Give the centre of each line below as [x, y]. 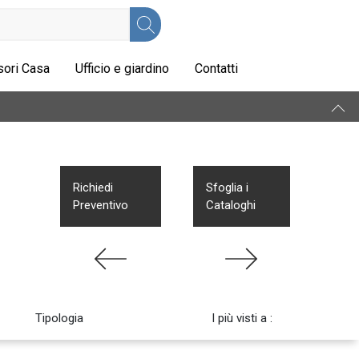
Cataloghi [230, 205]
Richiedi [93, 188]
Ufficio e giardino [122, 69]
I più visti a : [242, 318]
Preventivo [101, 205]
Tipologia [59, 318]
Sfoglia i [227, 188]
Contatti [216, 69]
